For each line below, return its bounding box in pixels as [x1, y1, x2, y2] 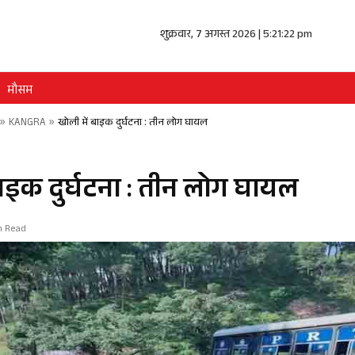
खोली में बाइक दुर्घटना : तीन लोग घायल [58, 115, 208, 132]
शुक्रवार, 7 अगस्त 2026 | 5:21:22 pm [159, 26, 312, 45]
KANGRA [9, 115, 46, 132]
